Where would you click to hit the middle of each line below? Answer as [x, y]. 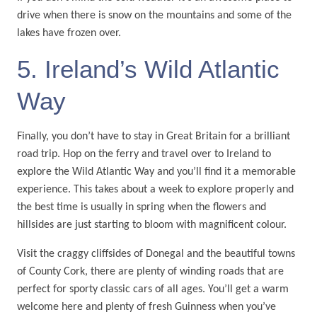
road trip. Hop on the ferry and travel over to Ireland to [144, 155]
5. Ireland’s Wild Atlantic [148, 69]
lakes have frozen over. [69, 33]
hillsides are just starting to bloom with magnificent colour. [151, 225]
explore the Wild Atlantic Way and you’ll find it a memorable [156, 172]
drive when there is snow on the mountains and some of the [154, 15]
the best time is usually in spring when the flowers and [141, 208]
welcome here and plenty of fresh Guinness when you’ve [146, 307]
